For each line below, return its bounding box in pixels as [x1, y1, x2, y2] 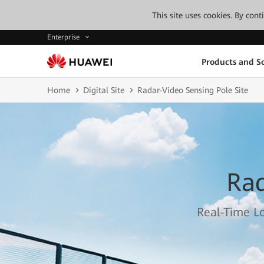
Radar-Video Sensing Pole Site [137, 85, 248, 95]
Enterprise [47, 33, 82, 42]
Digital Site [83, 85, 124, 95]
